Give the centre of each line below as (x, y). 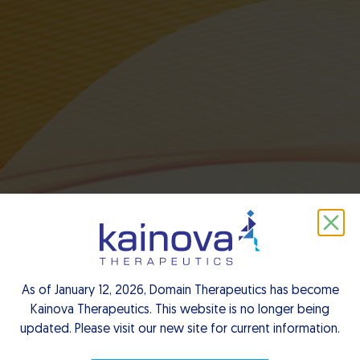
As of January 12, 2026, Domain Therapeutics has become (180, 291)
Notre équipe (180, 279)
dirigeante (180, 305)
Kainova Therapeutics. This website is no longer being (180, 311)
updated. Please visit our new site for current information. (180, 330)
